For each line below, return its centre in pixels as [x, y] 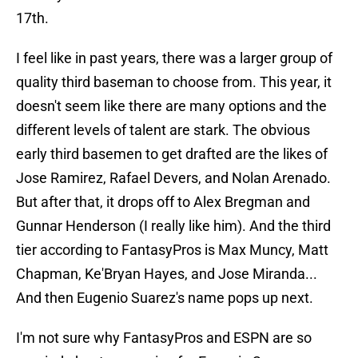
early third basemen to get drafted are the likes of [172, 154]
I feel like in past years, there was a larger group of [174, 58]
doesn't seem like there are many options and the [171, 106]
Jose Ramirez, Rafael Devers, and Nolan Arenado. [173, 178]
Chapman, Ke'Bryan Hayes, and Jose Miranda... [167, 274]
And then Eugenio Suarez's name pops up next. [165, 298]
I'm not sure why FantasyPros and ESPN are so [164, 338]
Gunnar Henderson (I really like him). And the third [173, 226]
